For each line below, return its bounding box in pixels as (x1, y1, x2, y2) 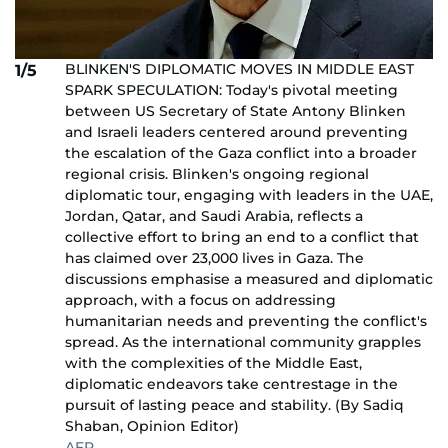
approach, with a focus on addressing (65, 290, 336, 309)
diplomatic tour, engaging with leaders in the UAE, (65, 185, 433, 204)
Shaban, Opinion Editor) (65, 416, 239, 435)
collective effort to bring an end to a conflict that (65, 227, 419, 246)
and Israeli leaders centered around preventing (65, 122, 408, 141)
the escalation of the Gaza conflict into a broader (65, 143, 417, 162)
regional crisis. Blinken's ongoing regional (65, 164, 369, 183)
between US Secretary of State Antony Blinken (65, 101, 406, 120)
